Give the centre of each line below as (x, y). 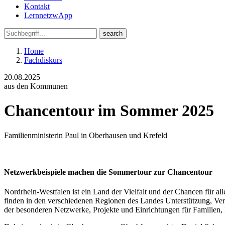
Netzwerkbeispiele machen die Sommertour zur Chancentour (108, 172)
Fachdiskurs (43, 60)
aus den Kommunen (36, 86)
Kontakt (37, 6)
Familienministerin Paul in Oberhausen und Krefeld (86, 135)
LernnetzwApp (48, 15)
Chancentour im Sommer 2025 (109, 111)
